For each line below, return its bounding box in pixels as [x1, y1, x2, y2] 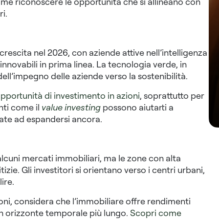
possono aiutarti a [100, 102, 174, 113]
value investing [41, 102, 101, 113]
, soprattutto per [139, 90, 204, 101]
